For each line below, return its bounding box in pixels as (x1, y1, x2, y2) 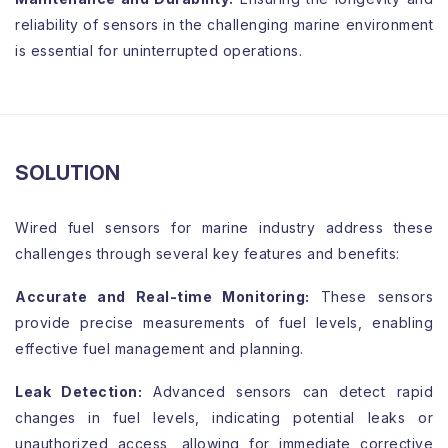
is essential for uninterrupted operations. (15, 42, 302, 59)
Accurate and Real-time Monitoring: (15, 288, 310, 305)
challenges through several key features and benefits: (15, 245, 400, 262)
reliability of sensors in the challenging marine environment (15, 16, 433, 33)
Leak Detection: (15, 383, 143, 400)
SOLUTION (15, 161, 120, 185)
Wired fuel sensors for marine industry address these (15, 219, 433, 236)
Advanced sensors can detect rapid (142, 383, 434, 400)
